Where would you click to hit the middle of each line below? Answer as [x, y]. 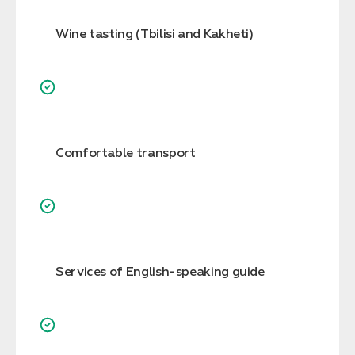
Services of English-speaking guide [160, 272]
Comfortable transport [126, 153]
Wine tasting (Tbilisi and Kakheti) [155, 34]
